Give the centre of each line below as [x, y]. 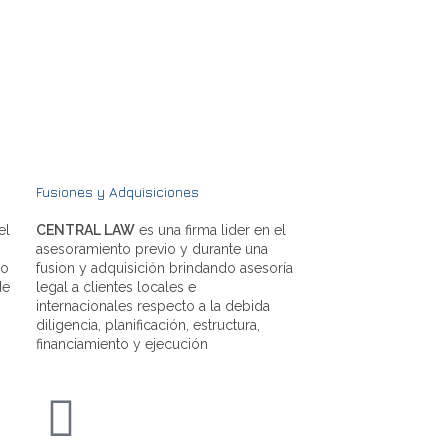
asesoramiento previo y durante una [152, 248]
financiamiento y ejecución [122, 343]
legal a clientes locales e [116, 286]
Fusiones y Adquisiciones [117, 191]
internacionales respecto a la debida [153, 305]
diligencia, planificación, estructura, [148, 324]
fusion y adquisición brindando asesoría [164, 267]
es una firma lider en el [210, 229]
